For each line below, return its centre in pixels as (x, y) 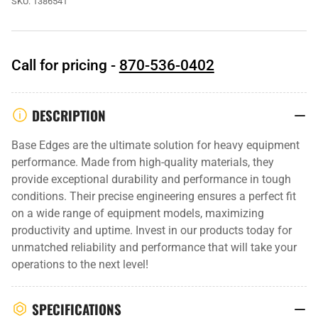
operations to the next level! (79, 264)
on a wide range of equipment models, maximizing (137, 213)
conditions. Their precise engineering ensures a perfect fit (153, 196)
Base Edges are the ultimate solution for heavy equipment (155, 145)
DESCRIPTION (69, 115)
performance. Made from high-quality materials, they (142, 162)
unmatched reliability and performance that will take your (154, 247)
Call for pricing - (65, 65)
